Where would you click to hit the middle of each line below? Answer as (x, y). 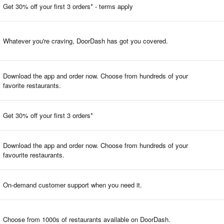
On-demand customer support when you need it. (72, 184)
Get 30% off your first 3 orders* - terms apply (68, 6)
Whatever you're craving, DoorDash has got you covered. (85, 40)
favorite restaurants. (32, 85)
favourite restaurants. (34, 154)
